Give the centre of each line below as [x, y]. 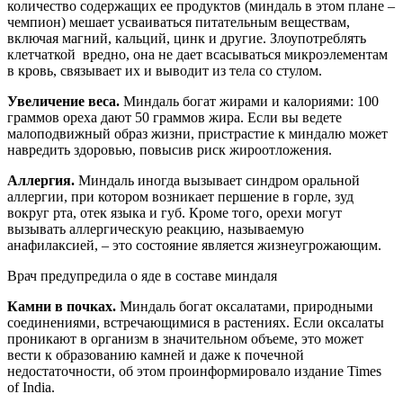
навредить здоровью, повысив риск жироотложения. [170, 150]
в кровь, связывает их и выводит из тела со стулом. [165, 71]
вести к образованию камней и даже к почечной [156, 355]
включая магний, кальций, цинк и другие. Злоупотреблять [187, 39]
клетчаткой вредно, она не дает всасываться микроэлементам [197, 55]
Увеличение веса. [63, 102]
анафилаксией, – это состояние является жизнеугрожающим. [194, 246]
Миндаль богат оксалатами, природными [245, 307]
